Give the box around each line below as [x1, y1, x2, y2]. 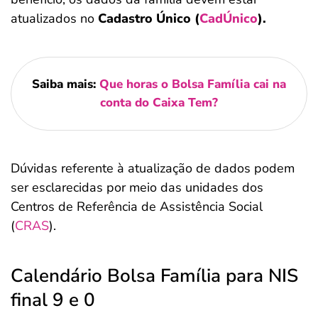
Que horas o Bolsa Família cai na [99, 76, 286, 92]
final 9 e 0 [11, 287, 95, 312]
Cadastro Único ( [98, 10, 199, 27]
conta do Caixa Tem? [100, 94, 218, 111]
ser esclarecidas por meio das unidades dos [11, 179, 263, 196]
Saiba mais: [32, 76, 99, 92]
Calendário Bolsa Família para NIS [11, 263, 298, 288]
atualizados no [11, 10, 98, 27]
